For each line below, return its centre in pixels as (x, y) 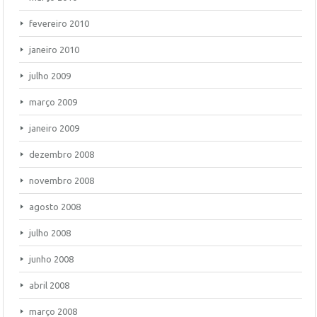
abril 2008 (49, 285)
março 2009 (53, 102)
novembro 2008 (62, 180)
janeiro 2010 (54, 50)
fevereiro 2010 (59, 23)
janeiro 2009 (54, 128)
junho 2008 (51, 259)
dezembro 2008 (62, 154)
